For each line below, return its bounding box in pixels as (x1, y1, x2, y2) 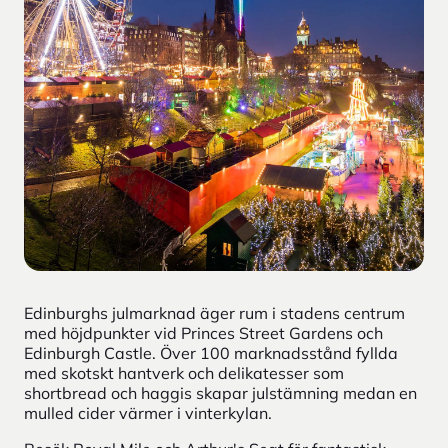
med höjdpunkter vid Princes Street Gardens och (24, 322, 383, 343)
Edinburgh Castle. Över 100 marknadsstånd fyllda (24, 342, 398, 363)
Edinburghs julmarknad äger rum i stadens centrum (24, 302, 405, 323)
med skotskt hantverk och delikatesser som (24, 362, 344, 383)
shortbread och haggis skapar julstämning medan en (24, 382, 417, 403)
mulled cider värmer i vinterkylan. (24, 402, 276, 423)
